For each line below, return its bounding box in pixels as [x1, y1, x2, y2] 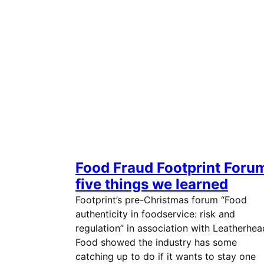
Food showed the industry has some [75, 236, 237, 248]
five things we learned [75, 176, 228, 193]
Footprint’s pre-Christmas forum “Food [75, 194, 247, 206]
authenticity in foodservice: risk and [75, 208, 235, 220]
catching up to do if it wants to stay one [75, 250, 256, 262]
